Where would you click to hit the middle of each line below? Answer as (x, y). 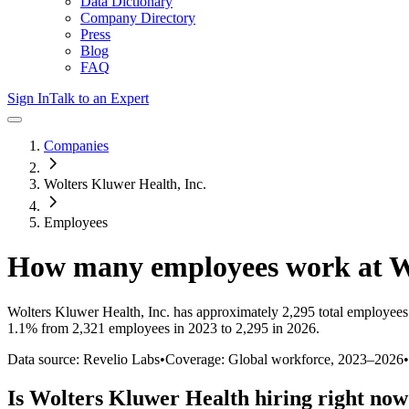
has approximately (224, 311)
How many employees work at (198, 267)
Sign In (28, 98)
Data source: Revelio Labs (84, 359)
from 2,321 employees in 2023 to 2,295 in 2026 (177, 328)
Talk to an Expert (99, 98)
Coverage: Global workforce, (252, 359)
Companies (76, 146)
